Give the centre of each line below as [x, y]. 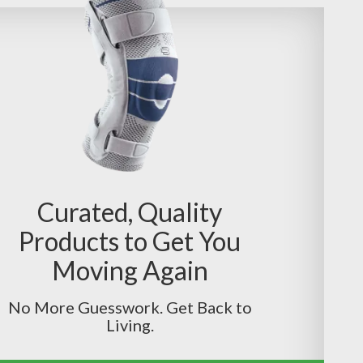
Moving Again [130, 270]
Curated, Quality [130, 211]
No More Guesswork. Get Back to [130, 307]
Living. [130, 325]
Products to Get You [130, 241]
